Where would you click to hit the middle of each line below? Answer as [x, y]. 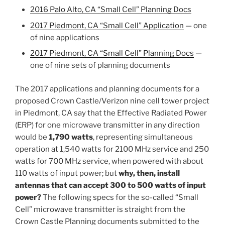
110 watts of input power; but [67, 173]
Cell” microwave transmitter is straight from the [100, 209]
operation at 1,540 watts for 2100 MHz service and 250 [112, 149]
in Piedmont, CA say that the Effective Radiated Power [111, 113]
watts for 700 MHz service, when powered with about [109, 161]
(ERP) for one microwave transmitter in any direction [107, 125]
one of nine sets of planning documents [100, 66]
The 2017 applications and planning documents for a [107, 89]
